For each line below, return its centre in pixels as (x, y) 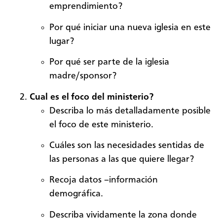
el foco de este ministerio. (101, 125)
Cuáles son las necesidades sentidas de (127, 145)
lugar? (62, 41)
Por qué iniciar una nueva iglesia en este (130, 27)
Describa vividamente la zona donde (123, 215)
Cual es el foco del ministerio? (92, 97)
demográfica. (76, 194)
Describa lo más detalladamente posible (130, 111)
